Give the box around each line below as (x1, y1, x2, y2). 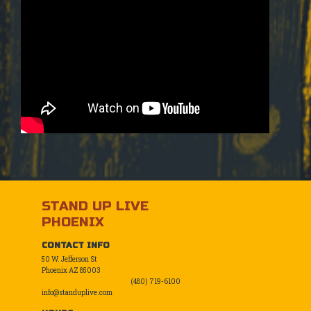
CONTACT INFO (42, 239, 110, 250)
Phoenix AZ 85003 (42, 265, 101, 275)
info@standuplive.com (42, 287, 112, 297)
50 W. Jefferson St (42, 254, 97, 264)
